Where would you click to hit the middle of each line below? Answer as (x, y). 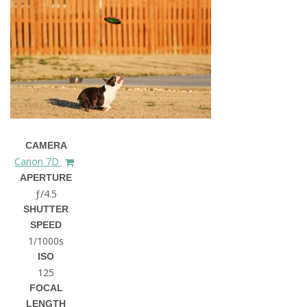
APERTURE (46, 178)
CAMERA (46, 145)
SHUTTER (46, 209)
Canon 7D (38, 161)
